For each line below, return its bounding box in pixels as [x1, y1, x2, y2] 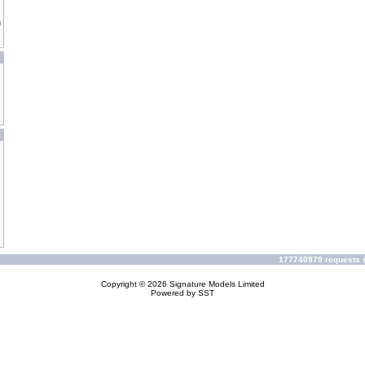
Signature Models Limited [169, 279, 265, 288]
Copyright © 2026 [100, 279, 169, 288]
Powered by [151, 288, 198, 297]
